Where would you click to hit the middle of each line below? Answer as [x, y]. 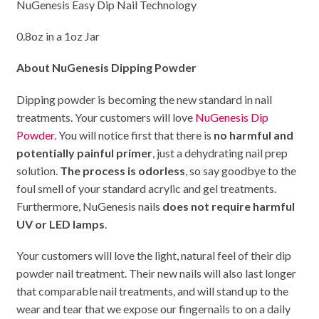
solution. [38, 170]
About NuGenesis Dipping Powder [106, 68]
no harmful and [253, 135]
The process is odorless [122, 170]
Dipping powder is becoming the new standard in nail [144, 99]
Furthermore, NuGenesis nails [89, 206]
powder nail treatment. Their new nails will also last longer [156, 273]
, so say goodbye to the [240, 170]
